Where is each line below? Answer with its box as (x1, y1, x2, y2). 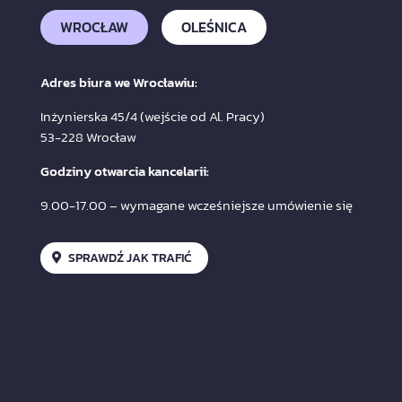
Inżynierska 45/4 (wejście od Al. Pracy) (39, 105, 265, 127)
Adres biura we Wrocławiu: (39, 71, 197, 92)
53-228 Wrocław (39, 126, 136, 147)
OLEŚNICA (180, 15, 247, 38)
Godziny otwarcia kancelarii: (39, 160, 209, 181)
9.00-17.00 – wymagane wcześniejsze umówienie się (39, 194, 353, 215)
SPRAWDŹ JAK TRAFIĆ (67, 248, 191, 267)
